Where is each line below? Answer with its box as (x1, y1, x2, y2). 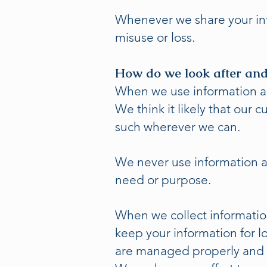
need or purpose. (115, 172, 214, 187)
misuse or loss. (115, 30, 198, 45)
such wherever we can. (115, 119, 243, 134)
